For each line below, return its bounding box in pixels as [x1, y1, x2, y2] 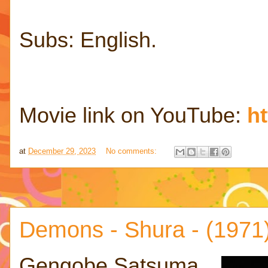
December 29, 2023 [28, 147, 96, 156]
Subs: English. [19, 28, 157, 52]
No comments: [106, 147, 159, 156]
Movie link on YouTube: [19, 103, 247, 127]
